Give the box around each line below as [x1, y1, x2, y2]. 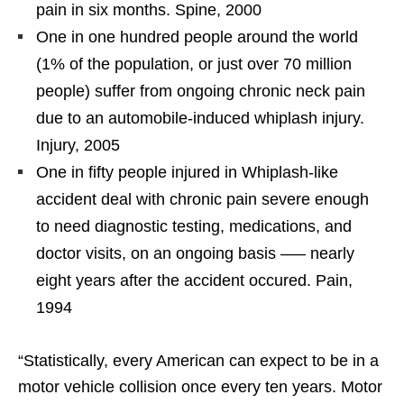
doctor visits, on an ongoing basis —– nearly [36, 243, 354, 262]
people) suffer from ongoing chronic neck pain [36, 81, 365, 100]
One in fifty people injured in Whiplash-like [36, 162, 338, 181]
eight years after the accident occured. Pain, [36, 271, 353, 289]
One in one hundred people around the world [36, 27, 358, 46]
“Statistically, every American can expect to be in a [18, 351, 379, 370]
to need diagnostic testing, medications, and [36, 216, 352, 235]
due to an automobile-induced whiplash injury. [36, 108, 364, 127]
